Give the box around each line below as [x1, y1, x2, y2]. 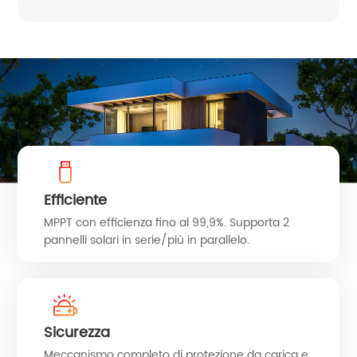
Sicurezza [43, 321, 110, 345]
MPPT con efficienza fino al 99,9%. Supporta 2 [43, 213, 289, 232]
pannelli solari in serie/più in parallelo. [43, 230, 249, 249]
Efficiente [43, 188, 107, 212]
